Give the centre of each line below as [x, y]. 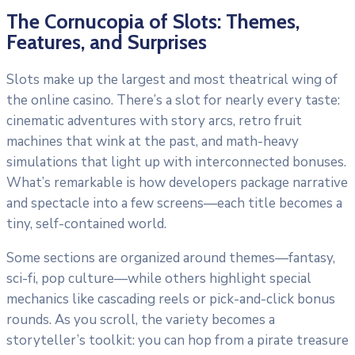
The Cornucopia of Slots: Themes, [153, 21]
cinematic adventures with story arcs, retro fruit [154, 120]
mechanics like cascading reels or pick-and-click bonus [171, 299]
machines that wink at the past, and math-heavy [153, 141]
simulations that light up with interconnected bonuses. [176, 162]
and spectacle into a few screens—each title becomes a [174, 203]
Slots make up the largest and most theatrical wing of [172, 79]
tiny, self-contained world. [86, 223]
